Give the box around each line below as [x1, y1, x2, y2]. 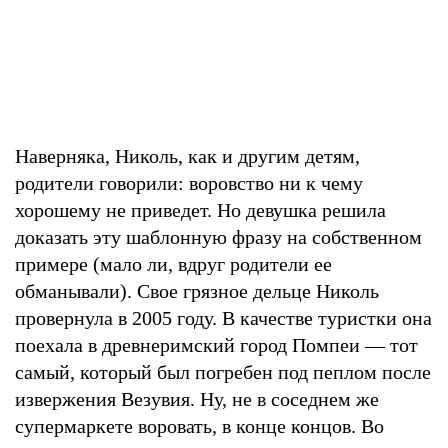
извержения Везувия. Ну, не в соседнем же [15, 387, 379, 410]
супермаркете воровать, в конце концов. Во [15, 414, 384, 437]
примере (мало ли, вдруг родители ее [15, 252, 332, 275]
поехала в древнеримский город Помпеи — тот [15, 333, 418, 356]
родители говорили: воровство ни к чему [15, 171, 363, 194]
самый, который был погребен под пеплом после [15, 360, 431, 383]
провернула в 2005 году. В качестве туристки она [15, 306, 432, 329]
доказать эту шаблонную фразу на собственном [15, 225, 422, 248]
